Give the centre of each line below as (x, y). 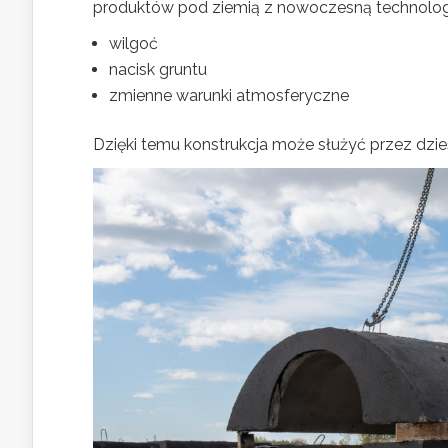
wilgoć (133, 44)
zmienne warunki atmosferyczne (229, 96)
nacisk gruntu (158, 70)
